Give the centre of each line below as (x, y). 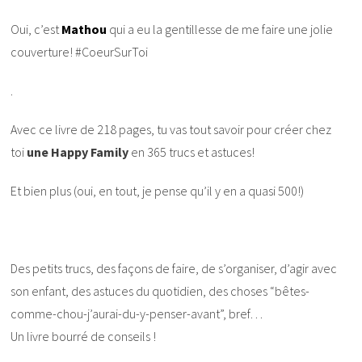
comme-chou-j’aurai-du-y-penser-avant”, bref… (137, 314)
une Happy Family (79, 152)
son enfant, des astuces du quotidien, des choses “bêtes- (160, 291)
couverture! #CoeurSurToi (80, 52)
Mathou (84, 29)
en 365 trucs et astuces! (193, 152)
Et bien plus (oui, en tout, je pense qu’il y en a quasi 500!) (158, 191)
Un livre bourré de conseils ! (84, 337)
